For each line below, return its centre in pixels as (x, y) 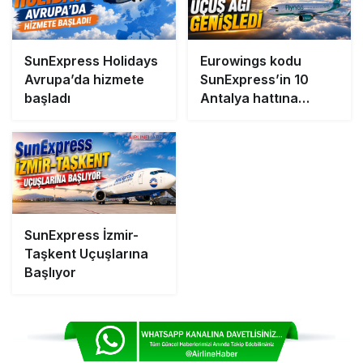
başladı (47, 98)
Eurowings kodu (250, 61)
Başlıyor (50, 272)
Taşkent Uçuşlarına (86, 253)
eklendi (223, 117)
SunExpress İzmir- (81, 235)
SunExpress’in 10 (254, 80)
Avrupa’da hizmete (84, 80)
